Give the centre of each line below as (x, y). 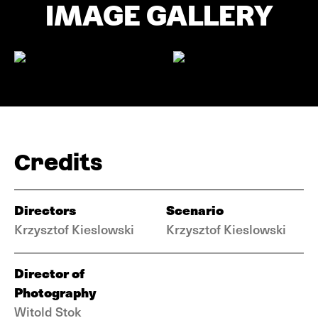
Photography (55, 292)
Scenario (195, 210)
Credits (58, 162)
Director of (49, 273)
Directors (45, 210)
